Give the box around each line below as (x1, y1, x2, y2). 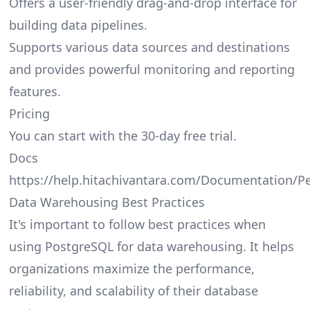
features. (8, 83, 61, 100)
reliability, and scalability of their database (8, 282, 258, 300)
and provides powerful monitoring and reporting (8, 61, 295, 78)
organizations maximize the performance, (8, 260, 255, 277)
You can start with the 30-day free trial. (8, 127, 237, 145)
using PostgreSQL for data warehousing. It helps (8, 238, 294, 255)
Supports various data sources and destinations (8, 39, 290, 56)
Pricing (8, 105, 50, 122)
